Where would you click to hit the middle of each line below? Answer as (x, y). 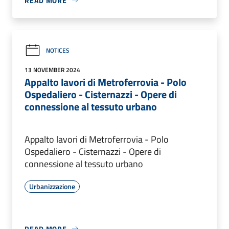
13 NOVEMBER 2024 (52, 70)
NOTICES (58, 51)
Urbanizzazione (52, 186)
